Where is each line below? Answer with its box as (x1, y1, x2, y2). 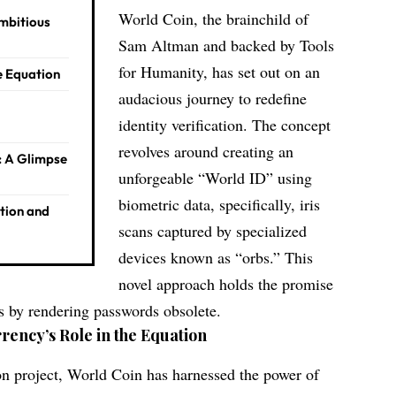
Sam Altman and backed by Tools (118, 34, 335, 57)
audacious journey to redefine (118, 88, 308, 110)
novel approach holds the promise (118, 273, 334, 295)
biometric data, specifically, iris (118, 194, 321, 216)
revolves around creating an (118, 141, 294, 163)
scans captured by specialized (118, 220, 308, 242)
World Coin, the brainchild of (118, 8, 309, 30)
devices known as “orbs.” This (118, 247, 314, 269)
